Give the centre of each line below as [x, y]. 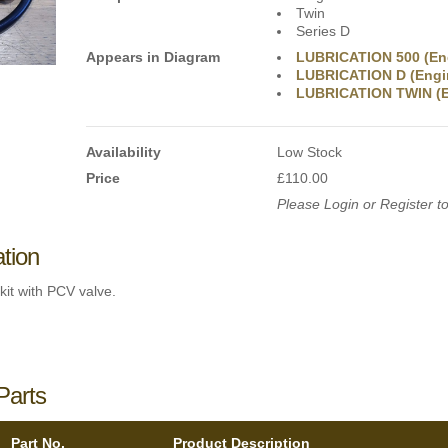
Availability [124, 152]
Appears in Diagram [153, 57]
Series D [323, 31]
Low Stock [310, 152]
